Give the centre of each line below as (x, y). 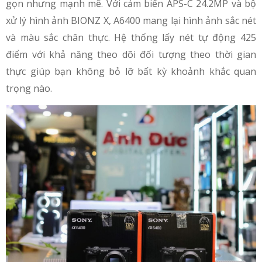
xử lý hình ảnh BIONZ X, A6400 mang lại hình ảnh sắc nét (131, 20)
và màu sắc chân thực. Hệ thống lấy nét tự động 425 (131, 37)
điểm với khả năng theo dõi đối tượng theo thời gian (131, 54)
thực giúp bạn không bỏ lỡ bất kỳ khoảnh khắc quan (131, 71)
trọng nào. (29, 88)
